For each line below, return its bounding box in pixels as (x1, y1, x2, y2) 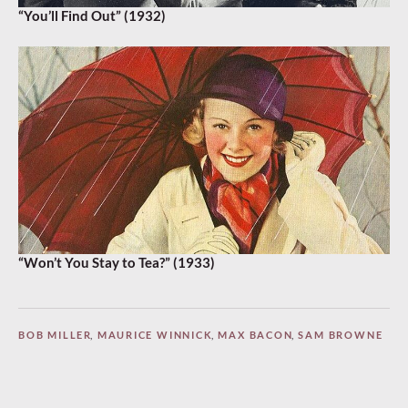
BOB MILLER (18, 328, 92, 341)
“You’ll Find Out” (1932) (18, 6, 166, 24)
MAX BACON (218, 328, 293, 341)
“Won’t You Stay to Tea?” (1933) (18, 253, 215, 270)
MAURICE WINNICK (97, 328, 213, 341)
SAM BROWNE (298, 328, 383, 341)
